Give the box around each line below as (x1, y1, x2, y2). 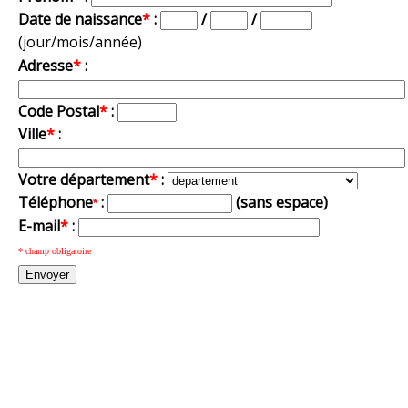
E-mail (18, 216, 60, 237)
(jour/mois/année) (18, 32, 142, 53)
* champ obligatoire (18, 246, 91, 257)
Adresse (18, 56, 73, 76)
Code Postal (18, 101, 99, 122)
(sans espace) (236, 192, 328, 213)
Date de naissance (18, 9, 142, 30)
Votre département (18, 169, 149, 190)
